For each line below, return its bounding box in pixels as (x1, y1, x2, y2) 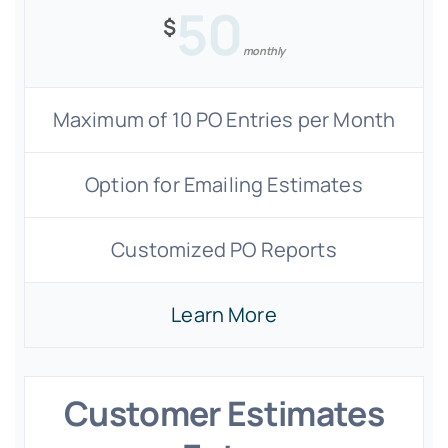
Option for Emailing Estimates (85, 171, 363, 198)
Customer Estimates (64, 390, 384, 436)
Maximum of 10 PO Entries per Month (52, 106, 396, 133)
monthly (242, 43, 285, 58)
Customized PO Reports (111, 236, 337, 263)
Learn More (171, 301, 277, 328)
